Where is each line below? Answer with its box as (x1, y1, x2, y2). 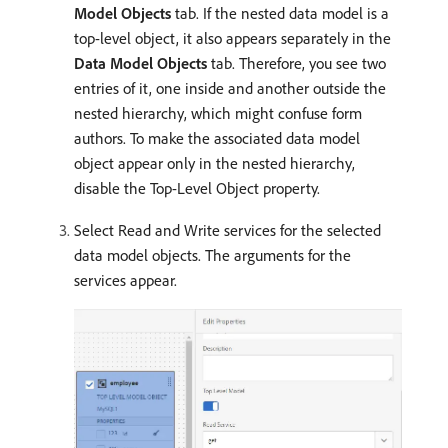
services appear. (74, 269, 177, 290)
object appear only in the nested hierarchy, (74, 152, 355, 173)
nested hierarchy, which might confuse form (74, 102, 362, 123)
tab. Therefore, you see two (207, 52, 386, 73)
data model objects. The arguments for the (74, 244, 351, 265)
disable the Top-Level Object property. (74, 177, 320, 198)
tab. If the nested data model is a (171, 2, 389, 23)
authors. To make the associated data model (74, 127, 360, 148)
